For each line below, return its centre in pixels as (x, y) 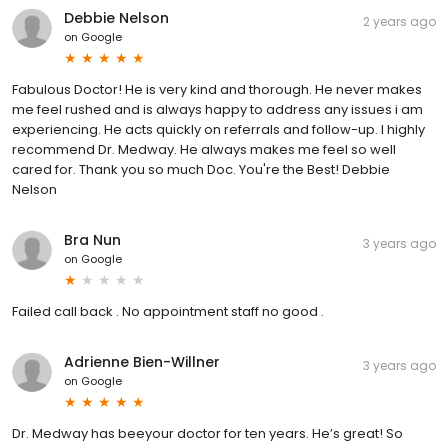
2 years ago (399, 21)
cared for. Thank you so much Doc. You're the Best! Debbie (201, 169)
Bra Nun (92, 239)
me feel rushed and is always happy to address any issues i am (217, 109)
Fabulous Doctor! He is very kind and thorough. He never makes (217, 89)
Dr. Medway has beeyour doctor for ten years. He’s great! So (207, 433)
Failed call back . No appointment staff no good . (168, 311)
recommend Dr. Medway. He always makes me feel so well (204, 149)
